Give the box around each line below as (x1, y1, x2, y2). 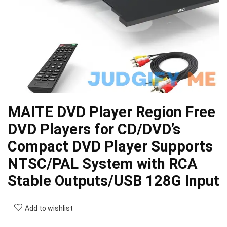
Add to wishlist (25, 204, 73, 212)
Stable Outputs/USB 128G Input (8, 172, 219, 190)
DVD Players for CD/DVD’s (8, 121, 180, 138)
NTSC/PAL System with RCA (8, 155, 198, 172)
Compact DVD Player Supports (8, 138, 213, 155)
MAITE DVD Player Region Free (8, 103, 215, 121)
